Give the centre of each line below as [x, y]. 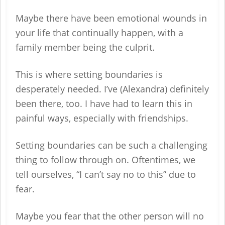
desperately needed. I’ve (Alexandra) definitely [112, 89]
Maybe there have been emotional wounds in [111, 18]
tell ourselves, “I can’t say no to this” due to [106, 174]
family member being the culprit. [85, 47]
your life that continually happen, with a [99, 33]
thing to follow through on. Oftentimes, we [105, 160]
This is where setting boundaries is [89, 74]
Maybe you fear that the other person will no [110, 216]
